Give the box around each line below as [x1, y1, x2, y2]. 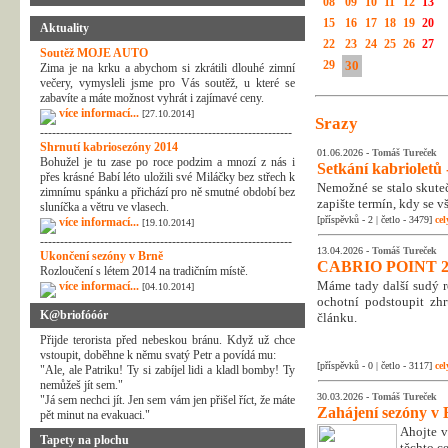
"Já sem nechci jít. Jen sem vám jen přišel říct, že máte [40, 393, 295, 407]
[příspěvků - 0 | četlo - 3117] [317, 360, 435, 372]
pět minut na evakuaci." [40, 408, 150, 422]
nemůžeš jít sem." [40, 378, 123, 392]
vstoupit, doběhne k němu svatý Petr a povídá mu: [40, 348, 276, 362]
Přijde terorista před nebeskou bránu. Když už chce [40, 333, 295, 347]
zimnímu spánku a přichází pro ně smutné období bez [40, 185, 295, 199]
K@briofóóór [40, 308, 108, 322]
